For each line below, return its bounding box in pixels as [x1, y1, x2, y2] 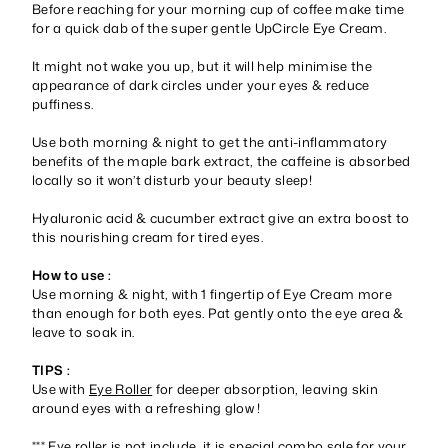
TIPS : [32, 360, 70, 379]
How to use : [32, 265, 111, 284]
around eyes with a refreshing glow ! [32, 398, 261, 417]
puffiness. [32, 94, 94, 113]
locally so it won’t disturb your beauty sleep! [32, 170, 312, 189]
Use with [32, 379, 89, 398]
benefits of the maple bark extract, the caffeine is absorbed [32, 151, 411, 170]
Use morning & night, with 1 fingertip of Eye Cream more [32, 284, 392, 303]
